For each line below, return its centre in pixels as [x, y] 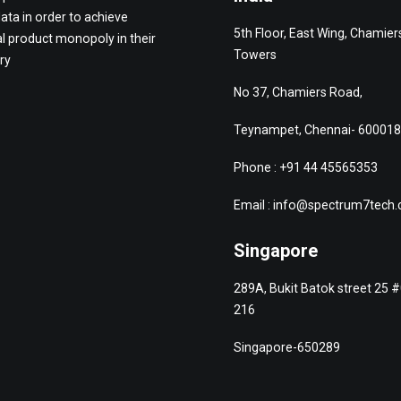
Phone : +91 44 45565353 [306, 167]
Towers [255, 55]
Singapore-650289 [287, 347]
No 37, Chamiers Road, [298, 92]
